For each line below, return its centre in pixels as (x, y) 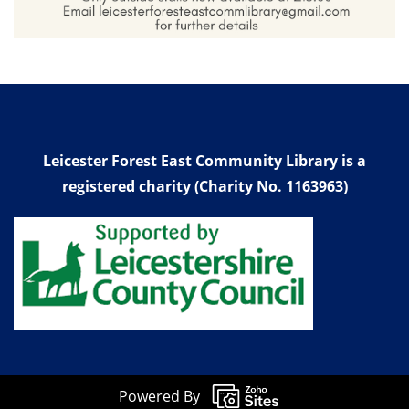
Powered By (159, 397)
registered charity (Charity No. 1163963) (204, 186)
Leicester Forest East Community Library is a (204, 160)
